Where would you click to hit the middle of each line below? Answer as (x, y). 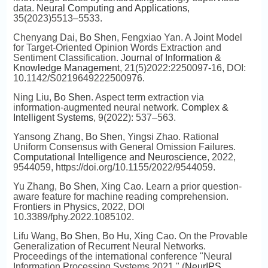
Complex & (205, 107)
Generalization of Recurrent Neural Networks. (109, 246)
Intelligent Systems (53, 118)
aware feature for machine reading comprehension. (121, 197)
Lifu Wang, (36, 236)
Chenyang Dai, (46, 37)
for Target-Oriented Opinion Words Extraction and (117, 48)
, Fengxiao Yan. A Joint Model (179, 37)
